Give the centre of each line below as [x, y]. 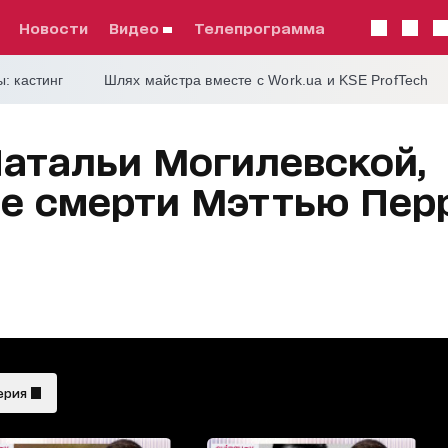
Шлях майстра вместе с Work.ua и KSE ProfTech [266, 80]
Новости [58, 27]
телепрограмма [264, 27]
